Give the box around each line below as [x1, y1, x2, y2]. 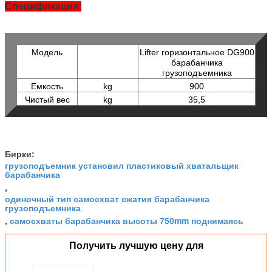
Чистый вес [24, 94, 70, 104]
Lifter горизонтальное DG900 [139, 47, 254, 57]
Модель [32, 47, 63, 57]
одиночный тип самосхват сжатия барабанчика [5, 192, 209, 205]
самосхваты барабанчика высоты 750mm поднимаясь [10, 214, 243, 226]
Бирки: [5, 149, 35, 159]
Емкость [31, 81, 63, 91]
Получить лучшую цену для [69, 240, 203, 251]
